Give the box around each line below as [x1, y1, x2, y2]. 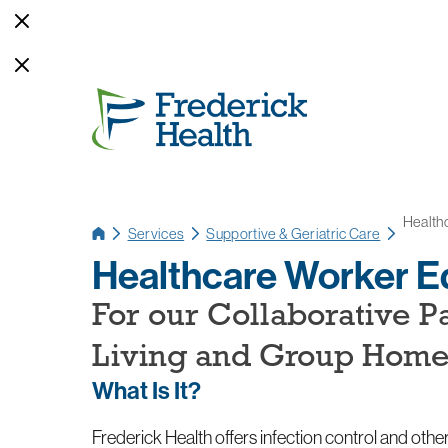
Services [127, 224, 185, 244]
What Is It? [92, 374, 202, 405]
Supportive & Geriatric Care [206, 224, 381, 244]
